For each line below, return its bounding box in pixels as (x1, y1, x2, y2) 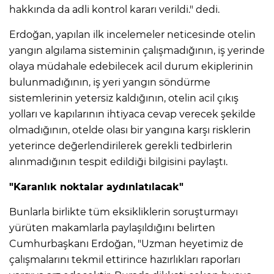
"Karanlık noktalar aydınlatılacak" (9, 181, 183, 193)
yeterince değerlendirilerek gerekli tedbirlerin (9, 140, 232, 152)
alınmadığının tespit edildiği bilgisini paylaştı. (9, 156, 228, 168)
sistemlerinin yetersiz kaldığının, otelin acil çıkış (9, 92, 239, 105)
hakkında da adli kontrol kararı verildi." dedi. (9, 4, 220, 16)
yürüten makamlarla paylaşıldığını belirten (9, 222, 215, 234)
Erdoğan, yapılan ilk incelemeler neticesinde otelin (9, 29, 256, 41)
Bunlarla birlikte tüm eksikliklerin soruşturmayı (9, 206, 238, 218)
